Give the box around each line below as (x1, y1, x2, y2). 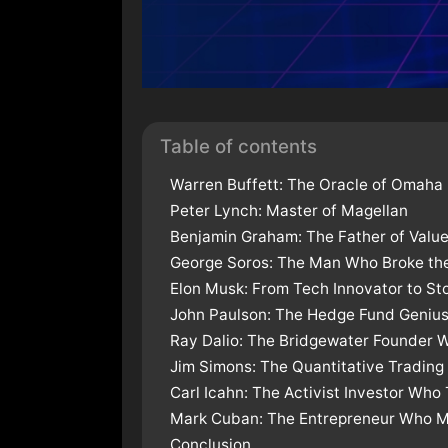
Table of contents (160, 135, 317, 159)
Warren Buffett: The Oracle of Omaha (170, 175, 443, 195)
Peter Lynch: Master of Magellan (170, 201, 408, 221)
